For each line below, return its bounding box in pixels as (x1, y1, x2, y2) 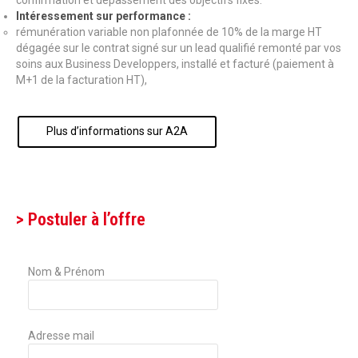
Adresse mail (28, 329, 94, 342)
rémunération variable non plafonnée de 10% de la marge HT (16, 26, 322, 38)
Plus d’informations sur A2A (46, 125, 188, 137)
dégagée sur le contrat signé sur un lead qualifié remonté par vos (16, 42, 341, 54)
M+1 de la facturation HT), (16, 74, 147, 86)
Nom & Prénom (28, 265, 105, 278)
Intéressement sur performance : (16, 10, 191, 22)
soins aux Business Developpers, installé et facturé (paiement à (16, 58, 334, 70)
